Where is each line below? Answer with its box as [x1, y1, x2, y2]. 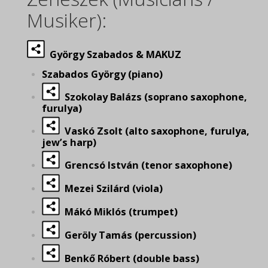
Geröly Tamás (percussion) [60, 229, 196, 242]
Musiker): [27, 7, 106, 33]
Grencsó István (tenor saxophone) [60, 159, 237, 172]
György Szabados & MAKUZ [50, 48, 181, 61]
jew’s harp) [42, 136, 96, 149]
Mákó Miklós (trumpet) [60, 205, 178, 218]
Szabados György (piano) [42, 68, 163, 81]
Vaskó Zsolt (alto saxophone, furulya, [60, 124, 249, 138]
